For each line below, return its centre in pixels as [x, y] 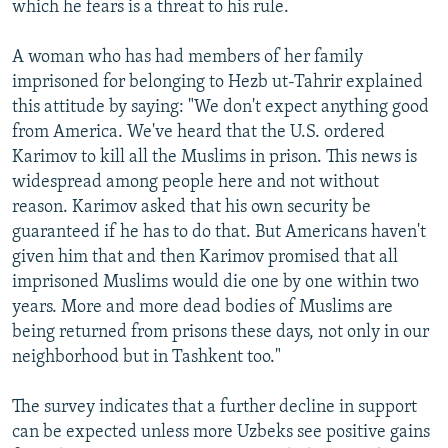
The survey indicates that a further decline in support [214, 407]
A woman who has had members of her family [187, 57]
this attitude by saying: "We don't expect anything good [220, 107]
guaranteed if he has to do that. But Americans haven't [219, 232]
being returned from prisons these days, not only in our [220, 332]
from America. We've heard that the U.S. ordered [198, 132]
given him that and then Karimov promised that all [205, 257]
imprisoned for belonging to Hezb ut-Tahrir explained [217, 82]
